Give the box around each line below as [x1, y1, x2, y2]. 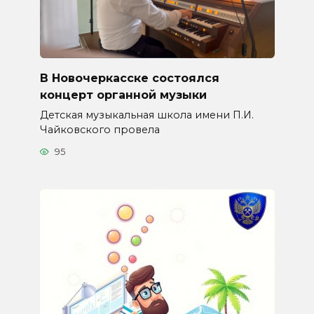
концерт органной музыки [39, 88, 207, 102]
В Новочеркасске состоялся [39, 71, 219, 85]
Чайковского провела [39, 123, 160, 136]
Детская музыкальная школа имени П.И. [39, 108, 254, 121]
